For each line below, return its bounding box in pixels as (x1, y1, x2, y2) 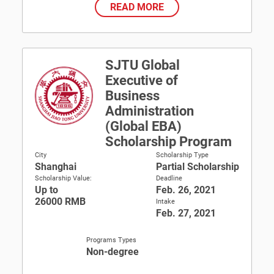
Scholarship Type (156, 151, 209, 159)
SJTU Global (105, 57, 180, 73)
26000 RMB (35, 196, 86, 207)
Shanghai (35, 161, 76, 172)
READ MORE (110, 1, 164, 13)
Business (105, 88, 160, 103)
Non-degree (86, 246, 139, 257)
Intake (156, 198, 175, 206)
